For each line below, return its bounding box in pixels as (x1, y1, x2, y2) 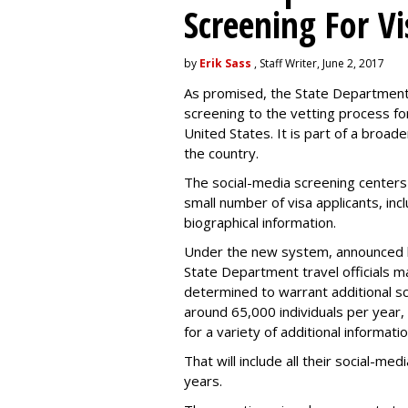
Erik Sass (199, 56, 251, 71)
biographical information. (184, 213, 336, 231)
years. (184, 372, 222, 390)
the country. (184, 144, 259, 162)
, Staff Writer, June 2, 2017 (251, 56, 384, 71)
